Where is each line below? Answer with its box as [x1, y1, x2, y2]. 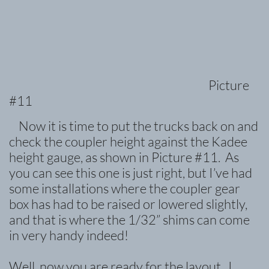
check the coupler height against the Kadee [9, 133, 247, 150]
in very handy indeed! [9, 227, 128, 243]
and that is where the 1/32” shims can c [9, 211, 225, 228]
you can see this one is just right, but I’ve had [9, 165, 252, 181]
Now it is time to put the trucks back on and [9, 118, 258, 134]
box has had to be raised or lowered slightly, [9, 196, 247, 212]
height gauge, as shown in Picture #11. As [9, 149, 239, 165]
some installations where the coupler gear [9, 180, 240, 196]
